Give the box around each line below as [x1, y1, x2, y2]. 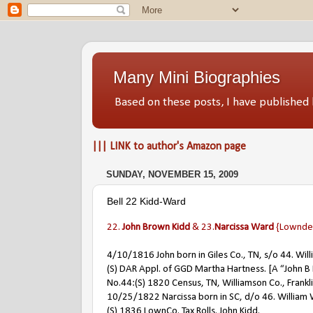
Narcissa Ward [214, 222, 274, 233]
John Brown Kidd [122, 222, 190, 233]
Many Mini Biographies [113, 68, 280, 87]
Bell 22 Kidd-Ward [107, 195, 186, 207]
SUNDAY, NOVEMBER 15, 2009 [106, 169, 238, 180]
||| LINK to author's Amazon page [92, 140, 246, 152]
